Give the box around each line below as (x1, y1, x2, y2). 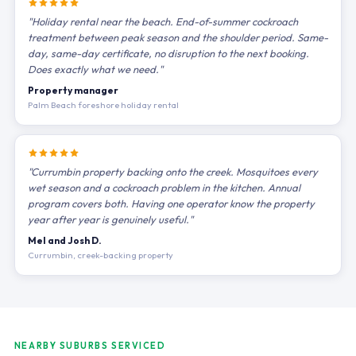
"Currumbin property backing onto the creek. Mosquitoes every (27, 165, 318, 178)
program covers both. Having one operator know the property (27, 197, 315, 210)
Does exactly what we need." (27, 63, 163, 75)
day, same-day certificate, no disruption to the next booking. (27, 47, 309, 60)
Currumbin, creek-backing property (27, 250, 173, 261)
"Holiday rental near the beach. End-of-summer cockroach (27, 15, 298, 28)
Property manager (27, 84, 118, 96)
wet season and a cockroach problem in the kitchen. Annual (27, 181, 300, 194)
